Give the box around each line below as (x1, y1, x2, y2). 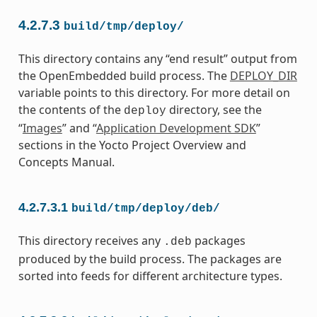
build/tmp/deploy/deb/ (71, 202, 220, 215)
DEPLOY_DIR (229, 68, 297, 84)
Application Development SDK (96, 120, 256, 137)
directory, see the (166, 102, 262, 118)
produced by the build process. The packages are (18, 250, 282, 267)
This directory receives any (18, 232, 163, 248)
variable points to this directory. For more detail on (18, 85, 290, 101)
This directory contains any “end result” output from (18, 51, 297, 67)
